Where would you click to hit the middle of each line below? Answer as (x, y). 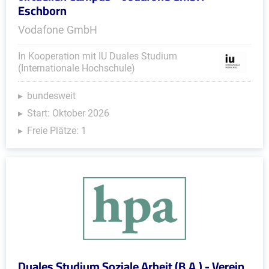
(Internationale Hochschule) (77, 68)
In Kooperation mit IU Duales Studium (98, 56)
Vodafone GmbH (58, 30)
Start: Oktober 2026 (68, 113)
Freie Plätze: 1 (57, 131)
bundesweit (51, 96)
